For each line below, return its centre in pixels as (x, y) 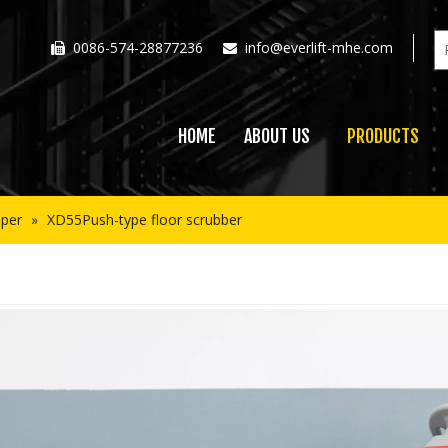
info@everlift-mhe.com (319, 47)
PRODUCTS (383, 136)
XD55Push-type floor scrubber (144, 219)
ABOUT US (276, 136)
